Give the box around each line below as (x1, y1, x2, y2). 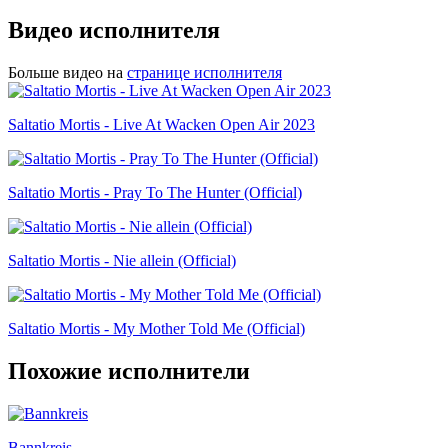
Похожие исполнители (8, 357, 250, 384)
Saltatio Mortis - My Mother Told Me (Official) (8, 320, 305, 338)
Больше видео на (8, 64, 123, 82)
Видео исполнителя (8, 17, 220, 44)
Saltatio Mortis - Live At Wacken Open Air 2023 (8, 116, 315, 134)
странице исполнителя (127, 64, 282, 82)
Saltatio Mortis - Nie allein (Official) (8, 252, 236, 270)
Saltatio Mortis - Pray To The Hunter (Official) (8, 184, 302, 202)
